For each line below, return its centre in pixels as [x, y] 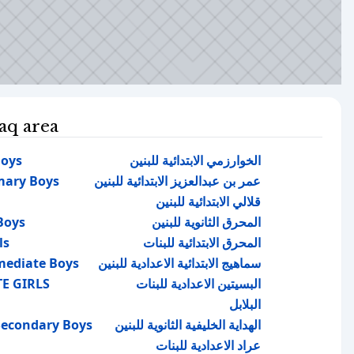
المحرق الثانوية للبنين [206, 222]
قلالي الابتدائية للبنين [208, 201]
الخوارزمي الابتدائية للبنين [195, 160]
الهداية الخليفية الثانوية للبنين [188, 325]
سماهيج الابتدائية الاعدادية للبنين [179, 263]
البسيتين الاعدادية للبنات [198, 284]
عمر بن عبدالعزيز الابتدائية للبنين [177, 181]
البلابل [245, 304]
